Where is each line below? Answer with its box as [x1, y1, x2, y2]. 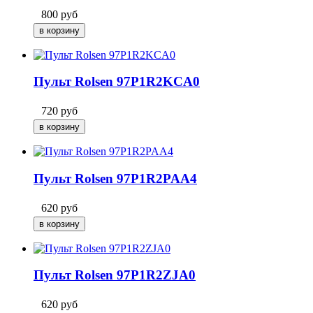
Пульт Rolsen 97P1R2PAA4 [34, 170, 197, 186]
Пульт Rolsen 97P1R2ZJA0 [34, 268, 196, 283]
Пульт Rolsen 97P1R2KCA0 [34, 74, 200, 89]
